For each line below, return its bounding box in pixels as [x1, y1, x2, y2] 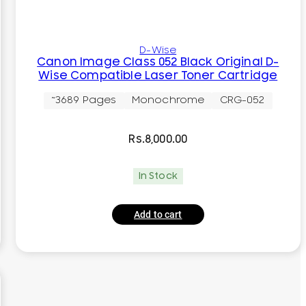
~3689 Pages [51, 94, 117, 107]
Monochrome [131, 94, 205, 107]
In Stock [138, 170, 178, 182]
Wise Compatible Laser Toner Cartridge [38, 68, 278, 83]
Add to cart [134, 208, 182, 220]
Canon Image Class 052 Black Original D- [37, 55, 279, 69]
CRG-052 [219, 94, 265, 107]
